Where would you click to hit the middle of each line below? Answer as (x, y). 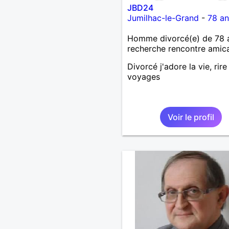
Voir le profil (191, 117)
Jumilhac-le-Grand (163, 18)
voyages (143, 76)
